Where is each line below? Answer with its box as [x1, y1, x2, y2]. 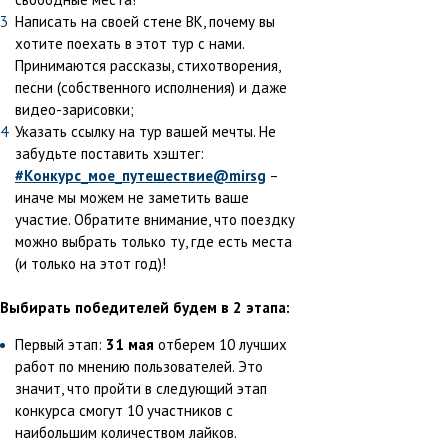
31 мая [106, 335, 154, 355]
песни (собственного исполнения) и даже [15, 78, 287, 98]
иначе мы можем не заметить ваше [15, 188, 249, 208]
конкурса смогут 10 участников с [15, 401, 233, 421]
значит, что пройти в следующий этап [15, 379, 267, 399]
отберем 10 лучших [154, 335, 287, 355]
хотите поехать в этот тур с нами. [15, 34, 244, 54]
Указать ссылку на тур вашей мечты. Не [15, 122, 276, 142]
